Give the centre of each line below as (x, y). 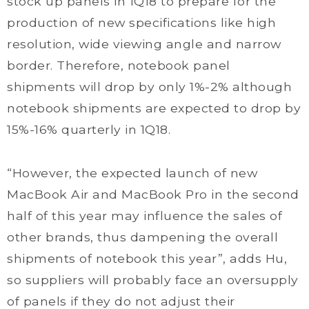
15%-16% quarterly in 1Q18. (89, 129)
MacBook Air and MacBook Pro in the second (153, 194)
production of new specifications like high (141, 22)
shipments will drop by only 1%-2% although (149, 87)
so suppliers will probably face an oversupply (153, 280)
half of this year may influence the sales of (144, 216)
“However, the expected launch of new (132, 173)
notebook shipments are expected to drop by (154, 108)
